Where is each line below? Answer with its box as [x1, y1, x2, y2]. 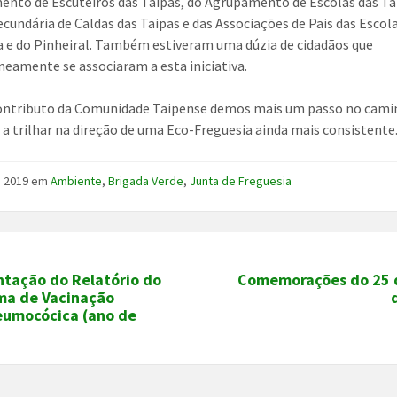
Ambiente [51, 173, 103, 190]
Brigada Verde [108, 173, 184, 190]
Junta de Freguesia [190, 173, 292, 190]
